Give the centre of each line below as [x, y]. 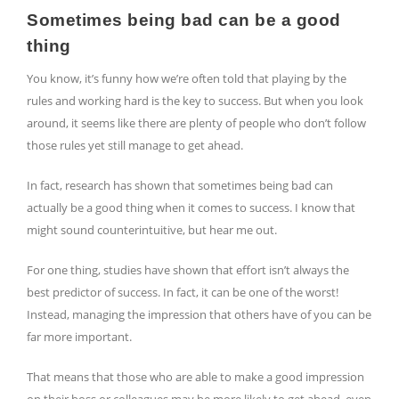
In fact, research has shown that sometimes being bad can [180, 186]
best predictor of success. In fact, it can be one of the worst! [183, 293]
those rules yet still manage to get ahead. [135, 146]
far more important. [81, 337]
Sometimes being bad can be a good [184, 20]
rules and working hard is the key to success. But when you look [195, 101]
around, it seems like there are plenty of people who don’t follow [196, 123]
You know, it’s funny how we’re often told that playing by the [187, 79]
